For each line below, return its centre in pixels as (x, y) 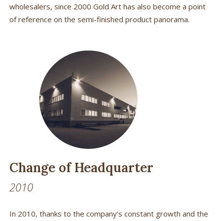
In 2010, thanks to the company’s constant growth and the (109, 213)
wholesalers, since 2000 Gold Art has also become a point (107, 6)
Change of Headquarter (81, 167)
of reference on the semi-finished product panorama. (99, 19)
